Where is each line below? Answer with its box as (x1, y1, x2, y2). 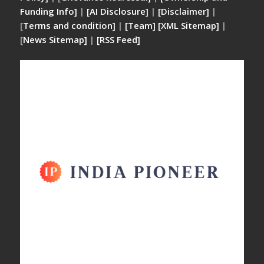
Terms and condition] (23, 19, 116, 31)
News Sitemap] (23, 34, 88, 45)
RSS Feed (100, 34, 138, 45)
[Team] (125, 19, 156, 31)
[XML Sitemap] (158, 19, 220, 31)
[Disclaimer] (158, 5, 210, 17)
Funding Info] (20, 5, 78, 17)
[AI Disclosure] (84, 5, 149, 17)
